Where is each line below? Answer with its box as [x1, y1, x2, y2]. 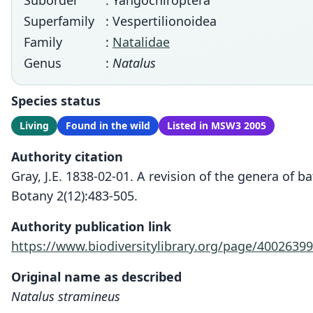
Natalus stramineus [11, 288, 120, 305]
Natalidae [112, 34, 170, 50]
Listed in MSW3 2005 [167, 119, 266, 132]
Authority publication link [11, 218, 171, 235]
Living [20, 119, 49, 132]
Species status [11, 92, 101, 109]
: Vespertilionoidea [105, 13, 217, 29]
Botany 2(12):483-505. [11, 187, 138, 204]
